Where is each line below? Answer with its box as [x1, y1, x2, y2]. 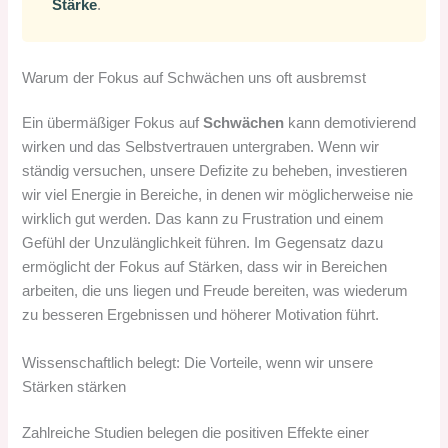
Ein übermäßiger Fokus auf [22, 115, 204, 132]
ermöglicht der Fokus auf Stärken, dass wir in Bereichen [22, 259, 388, 276]
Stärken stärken [22, 378, 127, 395]
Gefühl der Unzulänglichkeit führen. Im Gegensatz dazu [22, 235, 384, 252]
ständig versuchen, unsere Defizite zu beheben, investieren [22, 163, 408, 180]
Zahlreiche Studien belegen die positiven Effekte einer [22, 424, 370, 441]
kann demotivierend [284, 115, 417, 132]
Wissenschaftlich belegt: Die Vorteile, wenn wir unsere [22, 354, 374, 371]
